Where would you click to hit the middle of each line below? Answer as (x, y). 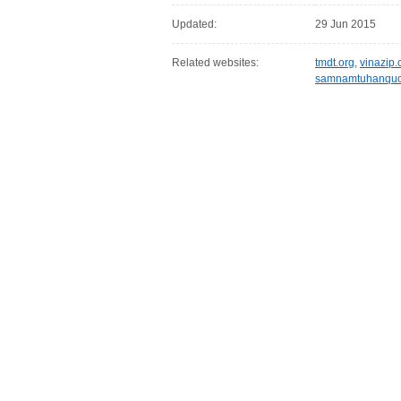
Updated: (194, 24)
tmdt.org (335, 63)
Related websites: (215, 63)
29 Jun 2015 (346, 24)
